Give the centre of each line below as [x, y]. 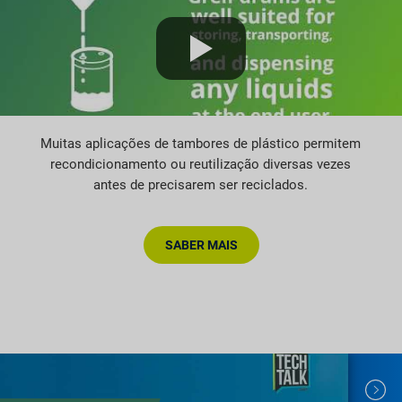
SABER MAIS [201, 245]
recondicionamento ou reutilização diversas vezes [201, 164]
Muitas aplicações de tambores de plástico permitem [201, 143]
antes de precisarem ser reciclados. [201, 184]
